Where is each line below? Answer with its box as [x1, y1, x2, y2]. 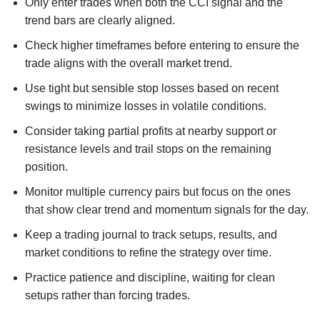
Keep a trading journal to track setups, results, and [25, 228, 277, 241]
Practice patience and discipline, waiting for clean [25, 271, 275, 284]
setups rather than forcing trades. [25, 289, 190, 301]
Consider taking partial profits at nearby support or [25, 124, 276, 137]
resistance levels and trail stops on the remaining [25, 142, 271, 155]
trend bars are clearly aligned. [25, 14, 175, 26]
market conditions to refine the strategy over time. [25, 246, 271, 259]
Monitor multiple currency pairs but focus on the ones [25, 185, 291, 198]
